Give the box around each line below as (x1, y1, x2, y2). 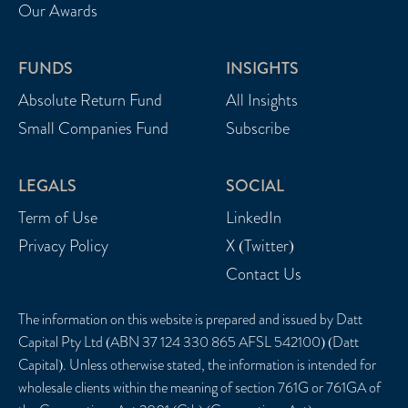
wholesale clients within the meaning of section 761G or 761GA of (18, 376, 381, 398)
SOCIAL (226, 173, 284, 198)
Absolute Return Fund (18, 87, 162, 112)
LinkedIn (226, 205, 281, 229)
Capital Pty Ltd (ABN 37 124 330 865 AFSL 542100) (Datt (18, 331, 359, 352)
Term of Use (18, 205, 97, 229)
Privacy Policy (18, 233, 108, 258)
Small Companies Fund (18, 116, 168, 140)
